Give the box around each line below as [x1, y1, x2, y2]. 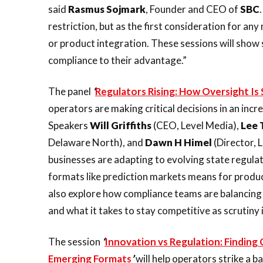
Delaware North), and [48, 136, 145, 149]
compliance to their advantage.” [48, 54, 187, 66]
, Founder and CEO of [146, 3, 240, 15]
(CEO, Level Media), [151, 119, 241, 131]
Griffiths [111, 119, 151, 131]
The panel [48, 85, 93, 97]
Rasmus [68, 3, 104, 15]
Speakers [48, 119, 90, 131]
